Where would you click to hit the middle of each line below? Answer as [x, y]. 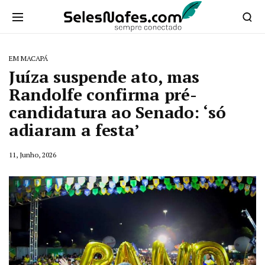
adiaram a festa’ [75, 130]
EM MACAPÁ [28, 58]
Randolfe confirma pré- [103, 94]
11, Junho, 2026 [33, 155]
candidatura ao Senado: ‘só [117, 112]
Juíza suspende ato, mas [104, 77]
